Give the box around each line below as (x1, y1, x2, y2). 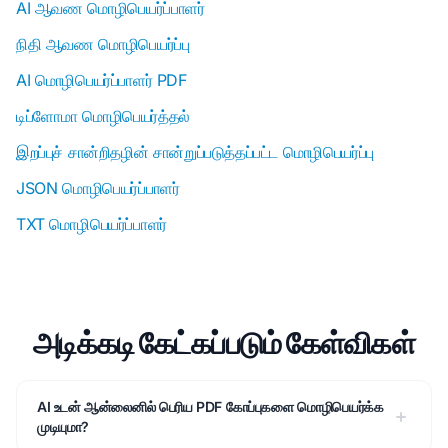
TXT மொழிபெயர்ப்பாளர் (16, 214, 167, 234)
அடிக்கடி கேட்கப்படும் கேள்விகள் (33, 323, 415, 361)
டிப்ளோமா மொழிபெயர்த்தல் (16, 106, 190, 126)
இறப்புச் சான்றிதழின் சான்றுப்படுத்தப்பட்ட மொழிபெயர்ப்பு (16, 142, 374, 162)
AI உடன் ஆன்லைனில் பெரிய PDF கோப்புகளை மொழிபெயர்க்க (37, 398, 384, 415)
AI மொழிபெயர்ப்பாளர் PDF (16, 70, 187, 90)
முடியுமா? (37, 418, 89, 435)
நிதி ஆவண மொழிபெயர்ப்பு (16, 34, 190, 54)
